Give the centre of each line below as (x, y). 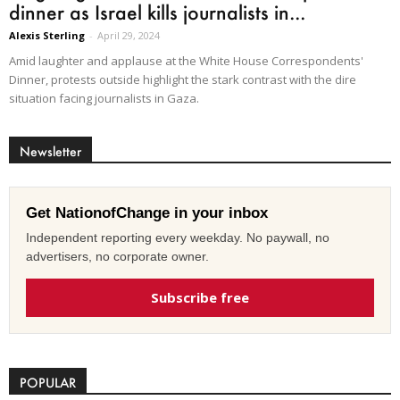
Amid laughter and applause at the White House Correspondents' (186, 61)
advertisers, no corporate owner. (117, 257)
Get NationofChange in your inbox (147, 213)
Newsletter (50, 152)
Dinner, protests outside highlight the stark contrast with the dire (183, 80)
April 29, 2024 (129, 36)
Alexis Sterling (47, 36)
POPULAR (48, 383)
